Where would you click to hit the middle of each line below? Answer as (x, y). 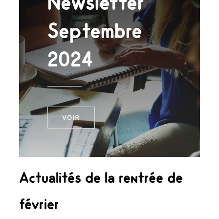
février (39, 204)
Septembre (95, 30)
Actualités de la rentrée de (101, 178)
